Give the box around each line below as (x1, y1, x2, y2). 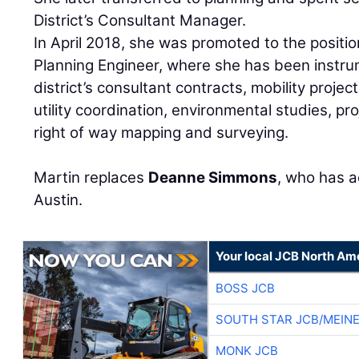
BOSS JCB (215, 280, 275, 296)
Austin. (34, 191, 83, 209)
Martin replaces (34, 168, 149, 187)
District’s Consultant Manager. (34, 11, 247, 30)
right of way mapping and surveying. (34, 123, 289, 142)
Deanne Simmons (148, 168, 278, 187)
